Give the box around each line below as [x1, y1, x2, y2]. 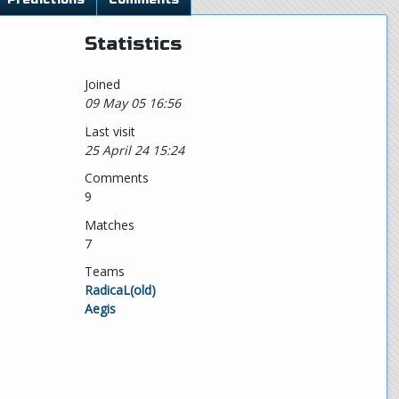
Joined [84, 76, 120, 93]
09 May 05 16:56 [84, 94, 181, 111]
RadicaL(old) [84, 281, 156, 298]
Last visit [84, 122, 135, 140]
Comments [84, 169, 149, 186]
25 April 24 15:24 [84, 141, 184, 159]
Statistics [84, 33, 182, 55]
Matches [84, 216, 134, 233]
